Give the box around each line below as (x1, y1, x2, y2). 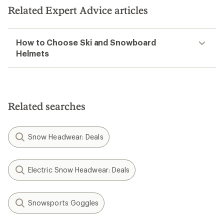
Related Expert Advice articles (8, 4, 148, 16)
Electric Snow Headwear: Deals (28, 165, 130, 174)
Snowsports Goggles (28, 198, 99, 207)
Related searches (8, 100, 85, 112)
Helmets (16, 48, 49, 58)
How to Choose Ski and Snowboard (16, 37, 156, 47)
